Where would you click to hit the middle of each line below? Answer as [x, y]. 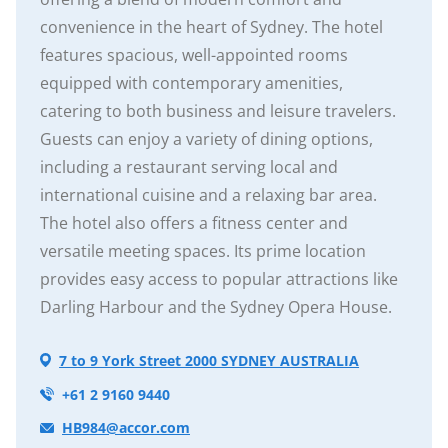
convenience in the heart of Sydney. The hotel [211, 27]
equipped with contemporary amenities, [191, 83]
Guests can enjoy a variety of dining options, [206, 139]
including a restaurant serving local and [189, 167]
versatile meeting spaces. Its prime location [203, 251]
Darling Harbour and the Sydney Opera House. [216, 307]
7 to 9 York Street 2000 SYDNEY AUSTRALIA [209, 360]
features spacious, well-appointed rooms [194, 55]
